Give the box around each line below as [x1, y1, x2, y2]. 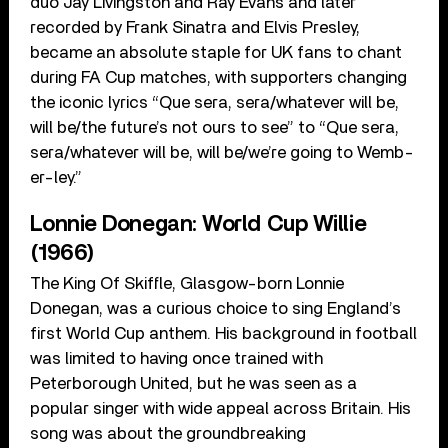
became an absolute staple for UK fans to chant [30, 43, 403, 61]
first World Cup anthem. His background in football [30, 324, 418, 342]
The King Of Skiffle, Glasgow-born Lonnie [30, 274, 345, 292]
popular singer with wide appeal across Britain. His [30, 399, 412, 417]
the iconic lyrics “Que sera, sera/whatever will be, [30, 93, 400, 111]
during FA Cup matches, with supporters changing [30, 68, 408, 86]
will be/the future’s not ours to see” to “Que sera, [30, 118, 400, 136]
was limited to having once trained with [30, 349, 324, 367]
